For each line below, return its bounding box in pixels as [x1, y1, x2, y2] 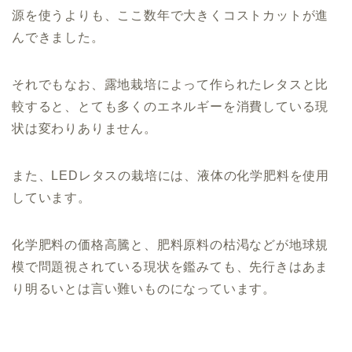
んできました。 [12, 30, 104, 44]
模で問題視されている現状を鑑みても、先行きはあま [12, 259, 329, 273]
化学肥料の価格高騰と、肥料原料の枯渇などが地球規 [12, 237, 329, 251]
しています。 [12, 190, 91, 204]
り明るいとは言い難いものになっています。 [12, 281, 276, 295]
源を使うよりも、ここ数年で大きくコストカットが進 [12, 8, 329, 22]
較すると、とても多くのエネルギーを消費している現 [12, 99, 329, 113]
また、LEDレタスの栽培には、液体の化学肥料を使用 [12, 168, 329, 182]
